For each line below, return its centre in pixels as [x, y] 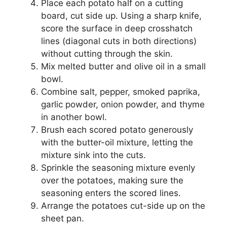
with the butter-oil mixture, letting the [117, 142]
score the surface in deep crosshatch [117, 28]
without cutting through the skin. [107, 53]
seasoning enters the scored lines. [111, 193]
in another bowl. [74, 117]
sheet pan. [63, 218]
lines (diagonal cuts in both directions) [119, 41]
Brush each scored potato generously [117, 129]
